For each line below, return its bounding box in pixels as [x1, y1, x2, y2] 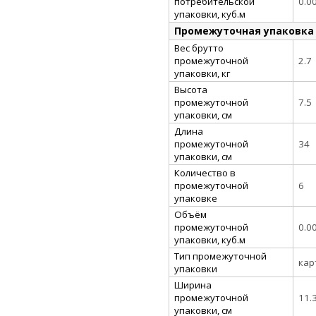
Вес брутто [174, 41, 224, 54]
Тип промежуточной [174, 249, 267, 262]
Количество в [174, 166, 236, 179]
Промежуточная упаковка [174, 23, 314, 37]
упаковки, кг [174, 66, 230, 80]
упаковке [174, 191, 217, 205]
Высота [174, 83, 207, 96]
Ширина [174, 278, 212, 291]
